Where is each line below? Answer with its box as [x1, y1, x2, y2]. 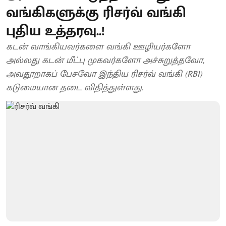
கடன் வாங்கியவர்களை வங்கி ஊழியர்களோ [6, 39, 190, 55]
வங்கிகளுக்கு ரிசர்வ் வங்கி [6, 1, 186, 25]
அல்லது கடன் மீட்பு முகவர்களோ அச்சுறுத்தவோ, [6, 53, 204, 69]
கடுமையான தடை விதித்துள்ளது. [6, 80, 143, 96]
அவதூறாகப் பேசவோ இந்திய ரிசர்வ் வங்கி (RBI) [6, 67, 202, 82]
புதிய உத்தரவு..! [6, 19, 104, 43]
